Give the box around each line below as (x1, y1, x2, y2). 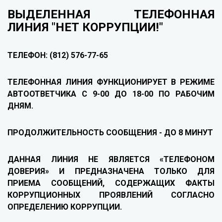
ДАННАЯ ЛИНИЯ (7, 155, 88, 165)
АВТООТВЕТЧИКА (7, 89, 82, 99)
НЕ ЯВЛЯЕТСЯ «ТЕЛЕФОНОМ (88, 155, 215, 165)
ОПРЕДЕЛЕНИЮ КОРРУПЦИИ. (7, 202, 122, 212)
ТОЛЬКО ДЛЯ (154, 166, 215, 176)
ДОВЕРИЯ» (7, 166, 49, 176)
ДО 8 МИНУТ (164, 128, 213, 138)
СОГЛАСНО (152, 190, 215, 200)
